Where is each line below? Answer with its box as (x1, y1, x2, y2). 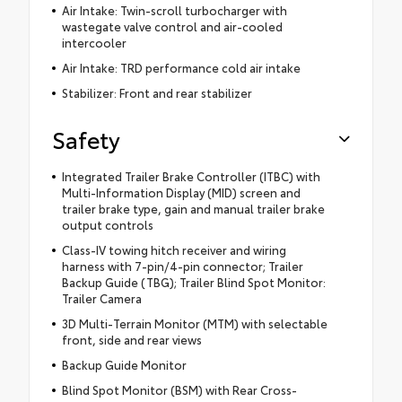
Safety (52, 122, 120, 154)
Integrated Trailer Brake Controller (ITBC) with (61, 167, 320, 184)
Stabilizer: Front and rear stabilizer (61, 83, 252, 100)
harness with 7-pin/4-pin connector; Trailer (61, 257, 303, 274)
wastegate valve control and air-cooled (61, 17, 283, 34)
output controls (61, 215, 153, 232)
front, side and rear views (61, 330, 202, 347)
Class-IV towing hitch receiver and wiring (61, 240, 286, 258)
